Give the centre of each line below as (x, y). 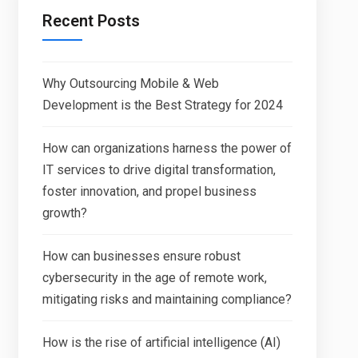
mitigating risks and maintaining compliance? (167, 299)
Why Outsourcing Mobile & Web (130, 84)
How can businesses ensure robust (141, 256)
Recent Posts (91, 21)
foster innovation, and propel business (149, 191)
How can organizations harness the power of (167, 148)
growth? (64, 213)
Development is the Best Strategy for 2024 (162, 105)
